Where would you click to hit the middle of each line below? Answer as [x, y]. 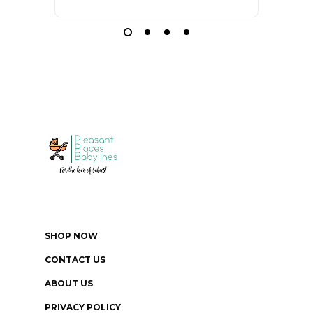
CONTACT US [75, 260]
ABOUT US [69, 284]
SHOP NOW [71, 236]
